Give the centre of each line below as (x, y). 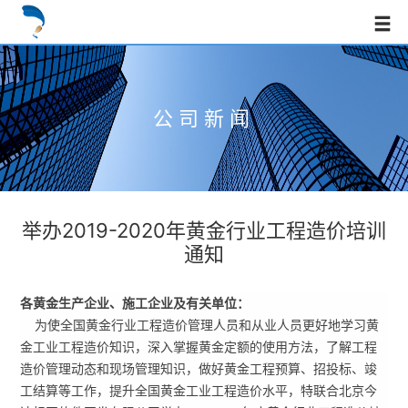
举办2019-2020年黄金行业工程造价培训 (204, 230)
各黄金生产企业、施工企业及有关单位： (135, 304)
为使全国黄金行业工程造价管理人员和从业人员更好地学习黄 (200, 326)
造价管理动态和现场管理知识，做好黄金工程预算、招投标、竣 (199, 369)
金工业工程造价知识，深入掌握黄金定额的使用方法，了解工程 (199, 347)
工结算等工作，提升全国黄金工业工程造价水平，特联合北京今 (199, 391)
